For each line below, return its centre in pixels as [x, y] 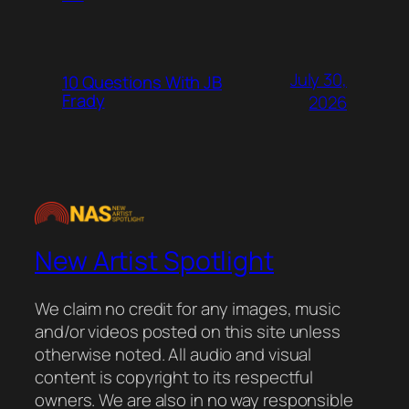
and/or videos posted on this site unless [188, 331]
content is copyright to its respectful [174, 377]
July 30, [318, 79]
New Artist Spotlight [154, 260]
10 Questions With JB [142, 82]
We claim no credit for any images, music [188, 308]
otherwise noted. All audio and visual [173, 354]
